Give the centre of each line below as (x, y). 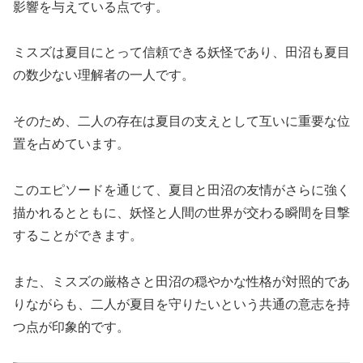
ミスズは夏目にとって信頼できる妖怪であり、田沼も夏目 (181, 53)
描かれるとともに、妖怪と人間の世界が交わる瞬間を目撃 (181, 213)
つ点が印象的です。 (71, 327)
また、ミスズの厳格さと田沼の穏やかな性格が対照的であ (181, 281)
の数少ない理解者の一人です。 (104, 75)
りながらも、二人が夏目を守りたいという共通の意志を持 (181, 304)
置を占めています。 (71, 144)
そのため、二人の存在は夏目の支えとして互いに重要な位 (181, 122)
